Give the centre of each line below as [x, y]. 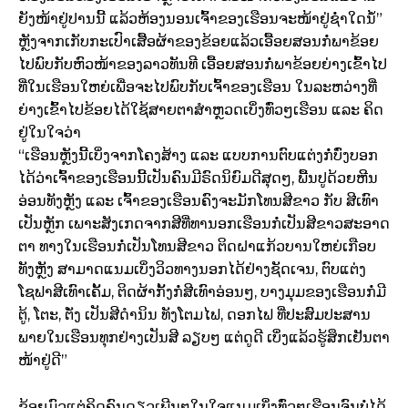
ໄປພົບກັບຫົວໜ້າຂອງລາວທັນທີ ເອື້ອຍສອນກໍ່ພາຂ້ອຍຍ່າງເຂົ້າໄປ [203, 65]
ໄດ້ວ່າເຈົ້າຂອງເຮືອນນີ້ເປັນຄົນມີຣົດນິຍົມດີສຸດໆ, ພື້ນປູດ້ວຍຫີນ [198, 178]
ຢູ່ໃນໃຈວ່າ [50, 133]
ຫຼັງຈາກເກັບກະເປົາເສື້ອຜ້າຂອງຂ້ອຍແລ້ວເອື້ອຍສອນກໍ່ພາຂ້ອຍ [199, 42]
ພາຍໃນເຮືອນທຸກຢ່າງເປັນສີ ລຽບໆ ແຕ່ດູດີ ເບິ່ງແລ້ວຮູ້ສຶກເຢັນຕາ [204, 338]
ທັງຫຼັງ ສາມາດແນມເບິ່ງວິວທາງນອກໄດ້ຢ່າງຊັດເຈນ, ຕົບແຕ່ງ [192, 270]
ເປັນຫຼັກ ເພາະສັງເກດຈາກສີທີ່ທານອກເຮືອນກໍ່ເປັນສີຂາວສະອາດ [204, 224]
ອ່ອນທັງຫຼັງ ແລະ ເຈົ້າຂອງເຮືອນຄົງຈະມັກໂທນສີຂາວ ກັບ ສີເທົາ [199, 201]
